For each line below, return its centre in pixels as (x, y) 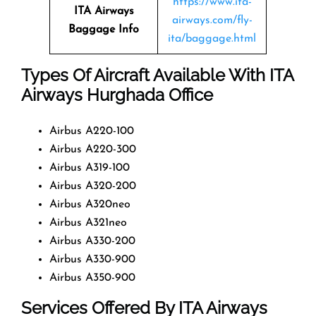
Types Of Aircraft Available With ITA (157, 75)
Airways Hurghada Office (117, 95)
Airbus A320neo (90, 204)
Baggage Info (104, 29)
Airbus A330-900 (92, 259)
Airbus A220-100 (92, 131)
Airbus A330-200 (92, 241)
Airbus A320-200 (93, 186)
